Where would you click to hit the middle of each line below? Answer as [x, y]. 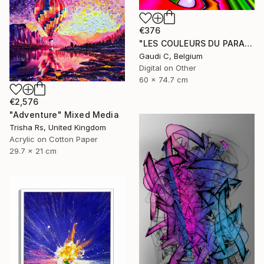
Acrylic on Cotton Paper [54, 139]
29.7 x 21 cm [33, 151]
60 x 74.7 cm [164, 80]
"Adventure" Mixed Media [64, 114]
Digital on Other [168, 68]
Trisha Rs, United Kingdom [58, 127]
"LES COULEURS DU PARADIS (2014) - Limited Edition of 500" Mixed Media [249, 44]
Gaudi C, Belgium [171, 56]
